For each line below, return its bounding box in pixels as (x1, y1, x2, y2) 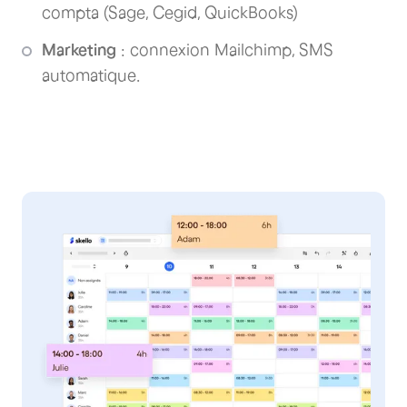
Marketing (42, 41, 116, 60)
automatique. (42, 66, 140, 85)
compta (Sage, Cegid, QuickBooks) (42, 3, 298, 22)
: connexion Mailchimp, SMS (116, 41, 333, 60)
